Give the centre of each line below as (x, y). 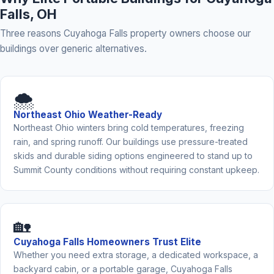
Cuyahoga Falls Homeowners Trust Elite (107, 242)
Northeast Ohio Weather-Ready (87, 114)
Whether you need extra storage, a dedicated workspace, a (135, 255)
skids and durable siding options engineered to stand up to (133, 155)
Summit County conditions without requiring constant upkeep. (136, 169)
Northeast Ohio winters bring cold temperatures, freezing (128, 127)
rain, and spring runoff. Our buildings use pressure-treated (130, 141)
